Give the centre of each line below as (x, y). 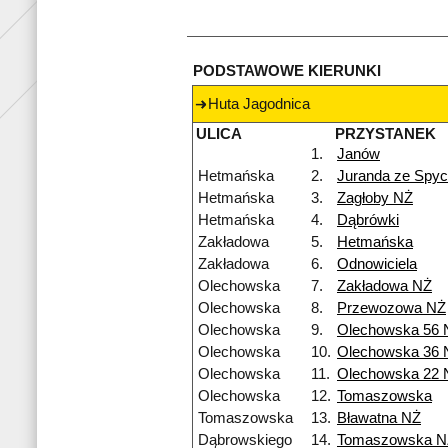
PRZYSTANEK (385, 134)
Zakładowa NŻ (384, 286)
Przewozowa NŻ (391, 308)
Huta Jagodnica (259, 104)
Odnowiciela (377, 264)
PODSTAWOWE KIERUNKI (287, 71)
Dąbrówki (368, 220)
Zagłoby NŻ (375, 198)
